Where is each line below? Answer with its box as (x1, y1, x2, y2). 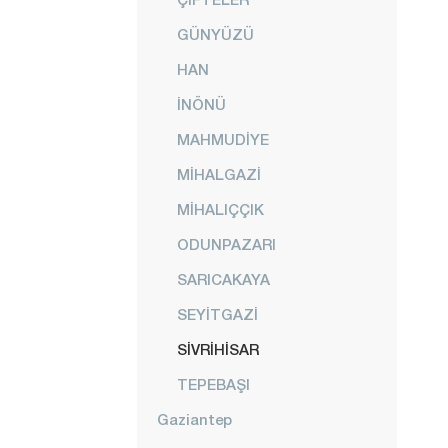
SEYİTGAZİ (177, 305, 258, 323)
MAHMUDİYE (177, 130, 269, 148)
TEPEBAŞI (177, 375, 250, 393)
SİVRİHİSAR (177, 340, 259, 358)
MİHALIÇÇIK (177, 200, 264, 218)
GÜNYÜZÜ (177, 25, 254, 43)
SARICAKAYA (177, 270, 270, 288)
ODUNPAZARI (177, 235, 276, 253)
